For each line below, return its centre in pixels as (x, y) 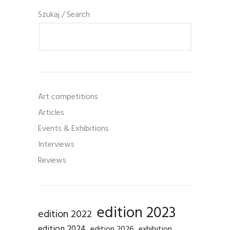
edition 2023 (136, 214)
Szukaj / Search (64, 15)
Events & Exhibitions (73, 129)
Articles (51, 113)
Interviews (56, 145)
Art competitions (68, 97)
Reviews (52, 161)
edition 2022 (65, 215)
